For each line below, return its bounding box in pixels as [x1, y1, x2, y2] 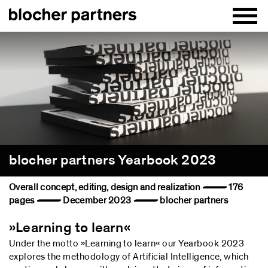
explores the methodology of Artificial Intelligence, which [9, 251, 249, 261]
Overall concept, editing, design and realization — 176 [9, 182, 243, 192]
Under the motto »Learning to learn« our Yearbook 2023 [9, 238, 245, 248]
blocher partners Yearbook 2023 [9, 153, 216, 167]
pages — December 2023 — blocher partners [9, 195, 228, 205]
